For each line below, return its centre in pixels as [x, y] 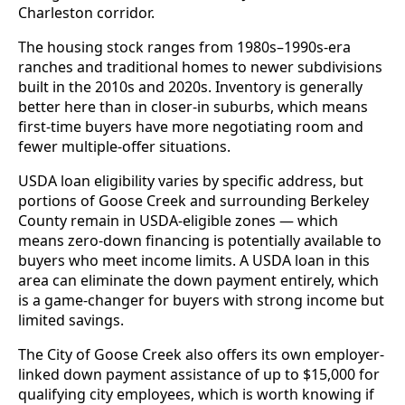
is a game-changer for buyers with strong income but [201, 300]
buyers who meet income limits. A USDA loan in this [194, 260]
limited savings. [71, 320]
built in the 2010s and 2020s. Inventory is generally [190, 86]
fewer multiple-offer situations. [124, 146]
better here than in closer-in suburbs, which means [193, 106]
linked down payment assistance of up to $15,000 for [199, 374]
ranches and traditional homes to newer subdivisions [200, 66]
